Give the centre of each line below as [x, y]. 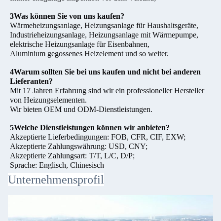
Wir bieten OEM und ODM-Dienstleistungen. [81, 109]
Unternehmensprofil [56, 180]
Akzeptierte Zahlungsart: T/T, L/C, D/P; [72, 156]
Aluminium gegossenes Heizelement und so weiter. [89, 54]
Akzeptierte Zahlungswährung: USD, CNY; [79, 146]
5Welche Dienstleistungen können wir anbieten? [90, 128]
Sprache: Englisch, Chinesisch [57, 165]
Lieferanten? [31, 81]
